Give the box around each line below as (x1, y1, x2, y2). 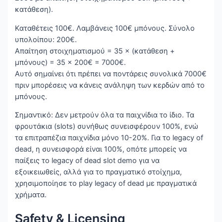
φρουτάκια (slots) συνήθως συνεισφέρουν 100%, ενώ (15, 122, 199, 131)
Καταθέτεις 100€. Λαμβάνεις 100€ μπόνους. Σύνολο (15, 23, 195, 33)
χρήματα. (15, 190, 47, 200)
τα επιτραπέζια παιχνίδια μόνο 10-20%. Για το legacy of (15, 133, 204, 143)
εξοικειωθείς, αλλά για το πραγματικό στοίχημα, (15, 167, 182, 177)
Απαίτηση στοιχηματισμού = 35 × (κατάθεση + (15, 46, 175, 55)
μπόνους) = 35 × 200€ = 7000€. (15, 57, 126, 67)
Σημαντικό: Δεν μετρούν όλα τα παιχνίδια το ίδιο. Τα (15, 111, 195, 120)
